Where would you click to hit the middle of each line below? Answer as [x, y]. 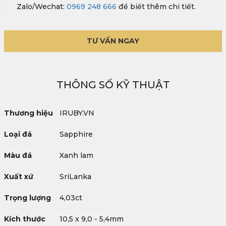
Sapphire [76, 134]
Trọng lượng [27, 198]
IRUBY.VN [77, 113]
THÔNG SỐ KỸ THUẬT [113, 85]
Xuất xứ [19, 177]
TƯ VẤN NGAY [113, 41]
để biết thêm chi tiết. [156, 7]
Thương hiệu [29, 113]
